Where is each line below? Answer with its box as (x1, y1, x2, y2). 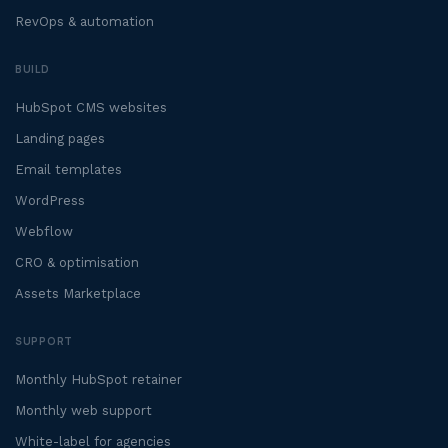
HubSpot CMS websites (15, 100, 167, 116)
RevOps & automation (15, 14, 154, 30)
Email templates (15, 162, 122, 178)
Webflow (15, 224, 73, 240)
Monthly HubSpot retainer (15, 372, 182, 388)
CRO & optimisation (15, 255, 139, 271)
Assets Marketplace (15, 286, 141, 302)
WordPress (15, 193, 85, 209)
